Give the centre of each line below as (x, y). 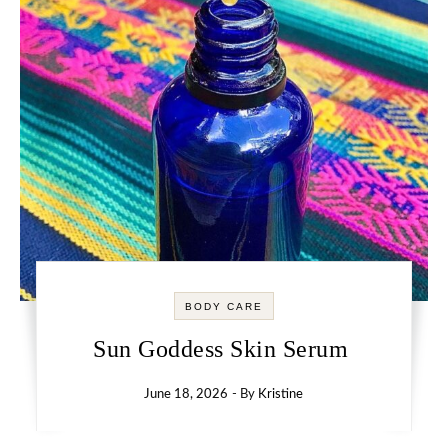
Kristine (281, 394)
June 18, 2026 (186, 394)
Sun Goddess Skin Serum (224, 349)
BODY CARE (223, 306)
